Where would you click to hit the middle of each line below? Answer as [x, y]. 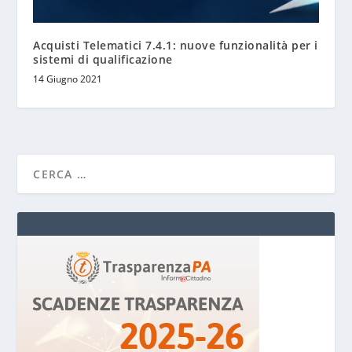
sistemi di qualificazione [103, 60]
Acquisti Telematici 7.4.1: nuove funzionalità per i [176, 46]
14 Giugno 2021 [68, 79]
